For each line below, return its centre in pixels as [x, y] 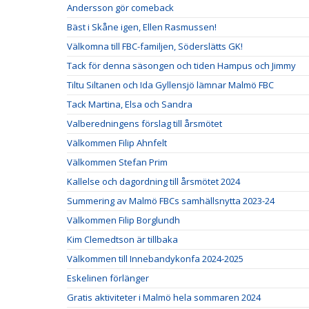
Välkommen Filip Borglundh [123, 220]
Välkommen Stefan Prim [117, 162]
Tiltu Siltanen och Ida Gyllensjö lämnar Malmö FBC [170, 85]
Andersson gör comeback [120, 8]
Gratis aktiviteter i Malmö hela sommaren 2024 [164, 297]
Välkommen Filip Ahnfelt [117, 143]
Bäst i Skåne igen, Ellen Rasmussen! [142, 27]
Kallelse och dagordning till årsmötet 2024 [153, 181]
